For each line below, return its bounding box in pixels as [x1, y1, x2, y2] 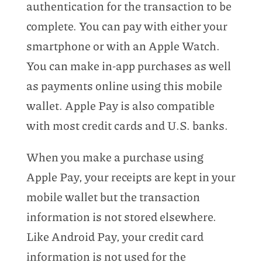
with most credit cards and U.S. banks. [26, 116, 228, 133]
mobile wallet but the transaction [26, 188, 200, 205]
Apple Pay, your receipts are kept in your [26, 168, 236, 185]
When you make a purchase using [26, 148, 204, 165]
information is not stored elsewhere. [26, 208, 216, 225]
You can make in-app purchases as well [26, 57, 231, 74]
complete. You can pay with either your [26, 17, 227, 34]
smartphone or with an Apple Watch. [26, 37, 220, 54]
